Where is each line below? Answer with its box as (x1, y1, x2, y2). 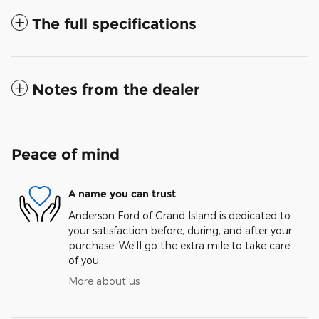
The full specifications (32, 14, 197, 33)
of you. (68, 253, 101, 266)
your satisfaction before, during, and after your (68, 224, 292, 236)
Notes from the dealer (32, 80, 200, 98)
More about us (68, 274, 140, 287)
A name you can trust (68, 187, 176, 200)
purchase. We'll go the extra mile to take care (68, 239, 290, 251)
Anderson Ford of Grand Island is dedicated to (68, 209, 291, 221)
